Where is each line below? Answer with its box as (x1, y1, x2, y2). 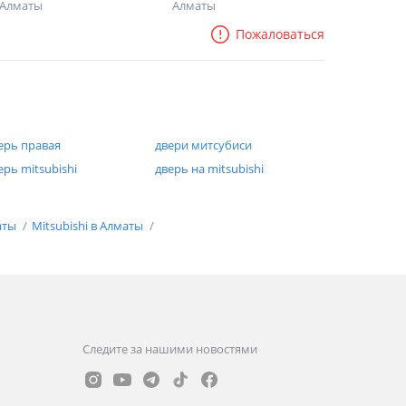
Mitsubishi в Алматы (32, 217, 146, 234)
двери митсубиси (154, 137, 252, 153)
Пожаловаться (236, 25, 324, 43)
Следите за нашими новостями (82, 341, 257, 358)
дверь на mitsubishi (154, 160, 264, 177)
